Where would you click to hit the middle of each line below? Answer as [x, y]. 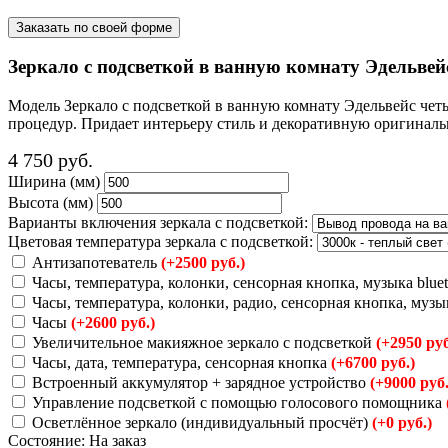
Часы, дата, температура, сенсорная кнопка [179, 362]
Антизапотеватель [94, 262]
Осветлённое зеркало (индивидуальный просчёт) [200, 422]
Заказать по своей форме [94, 27]
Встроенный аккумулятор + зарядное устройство [199, 382]
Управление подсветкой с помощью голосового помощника [237, 402]
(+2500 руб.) [203, 262]
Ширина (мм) [54, 181]
